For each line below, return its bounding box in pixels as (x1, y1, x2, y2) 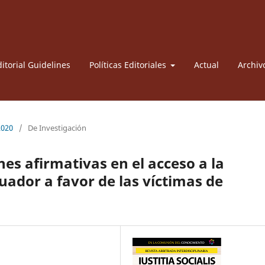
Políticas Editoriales (89, 59, 169, 70)
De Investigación (28, 122, 86, 133)
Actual (194, 59, 219, 70)
